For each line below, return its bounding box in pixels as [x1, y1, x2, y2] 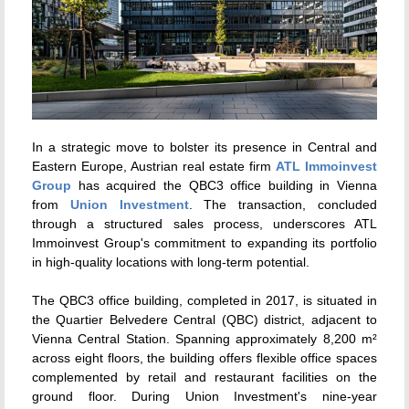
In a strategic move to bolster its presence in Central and [32, 139, 377, 154]
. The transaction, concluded [188, 196, 378, 212]
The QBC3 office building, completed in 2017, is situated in [32, 292, 377, 308]
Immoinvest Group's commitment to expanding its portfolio [32, 235, 377, 250]
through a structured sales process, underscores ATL [32, 215, 377, 231]
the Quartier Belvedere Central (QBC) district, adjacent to [32, 311, 377, 327]
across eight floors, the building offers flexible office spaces [32, 350, 377, 365]
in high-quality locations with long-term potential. [32, 254, 309, 269]
